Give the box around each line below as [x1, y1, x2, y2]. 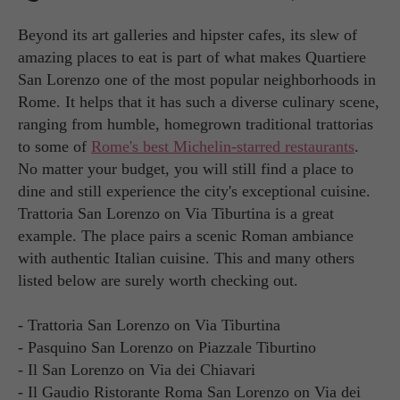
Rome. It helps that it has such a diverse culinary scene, [18, 92, 379, 111]
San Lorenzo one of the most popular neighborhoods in [18, 70, 376, 88]
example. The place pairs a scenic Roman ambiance [18, 226, 354, 245]
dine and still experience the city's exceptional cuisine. [18, 181, 371, 200]
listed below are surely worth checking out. [18, 271, 298, 289]
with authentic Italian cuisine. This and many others [18, 248, 354, 267]
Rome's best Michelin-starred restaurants [91, 137, 354, 155]
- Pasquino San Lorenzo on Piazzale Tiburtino [18, 337, 316, 356]
